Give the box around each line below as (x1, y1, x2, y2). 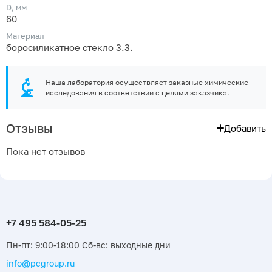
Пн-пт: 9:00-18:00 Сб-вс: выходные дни (6, 240, 171, 251)
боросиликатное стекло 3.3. (6, 42, 133, 53)
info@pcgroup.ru (6, 258, 75, 269)
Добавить (224, 123, 266, 134)
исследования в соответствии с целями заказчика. (46, 88, 229, 98)
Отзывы (6, 121, 53, 136)
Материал (6, 31, 44, 41)
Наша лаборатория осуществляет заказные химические (46, 78, 248, 87)
